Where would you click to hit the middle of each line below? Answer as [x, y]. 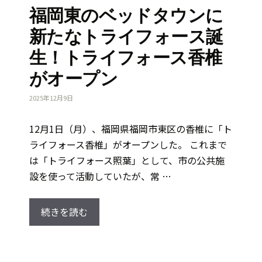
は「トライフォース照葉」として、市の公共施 [127, 160]
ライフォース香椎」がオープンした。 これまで [128, 144]
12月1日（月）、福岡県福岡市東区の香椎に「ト [131, 128]
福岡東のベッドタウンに [126, 16]
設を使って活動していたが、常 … [100, 176]
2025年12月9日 [51, 97]
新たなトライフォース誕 [126, 37]
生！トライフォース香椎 [126, 58]
